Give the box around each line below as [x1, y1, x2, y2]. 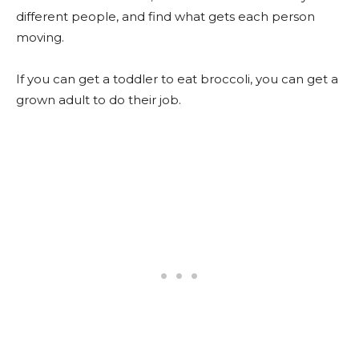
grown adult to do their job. [16, 91, 181, 107]
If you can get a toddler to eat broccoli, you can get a [16, 71, 338, 87]
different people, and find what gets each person [16, 8, 315, 24]
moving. [16, 29, 64, 45]
